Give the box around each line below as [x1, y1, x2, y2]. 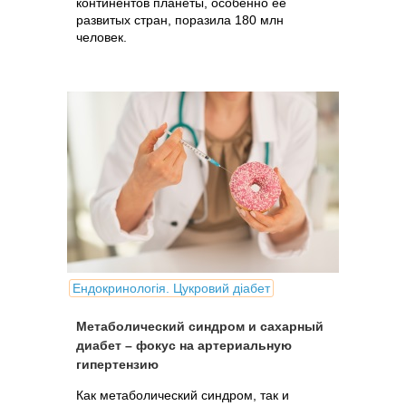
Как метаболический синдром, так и [76, 388, 289, 402]
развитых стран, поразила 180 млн [76, 13, 284, 27]
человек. [76, 30, 127, 44]
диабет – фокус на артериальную [76, 338, 292, 353]
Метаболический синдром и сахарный [76, 319, 324, 333]
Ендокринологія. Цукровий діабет [72, 281, 270, 295]
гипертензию [76, 357, 159, 372]
